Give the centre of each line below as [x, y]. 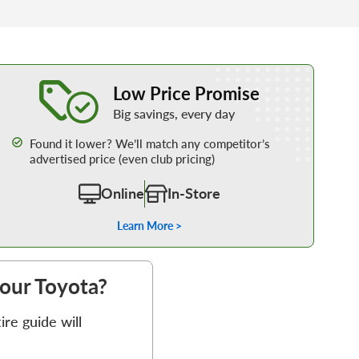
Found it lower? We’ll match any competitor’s [149, 144]
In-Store [194, 194]
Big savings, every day [174, 113]
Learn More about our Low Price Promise [150, 71]
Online [123, 194]
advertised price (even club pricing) [122, 159]
